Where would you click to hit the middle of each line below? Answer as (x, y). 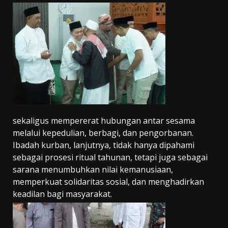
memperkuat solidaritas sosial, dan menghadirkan (108, 182)
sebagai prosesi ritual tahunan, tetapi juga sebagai (110, 158)
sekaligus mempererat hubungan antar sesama (104, 121)
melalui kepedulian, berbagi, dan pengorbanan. (103, 133)
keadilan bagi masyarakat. (62, 194)
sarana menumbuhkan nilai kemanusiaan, (93, 170)
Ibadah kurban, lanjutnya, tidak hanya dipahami (104, 145)
